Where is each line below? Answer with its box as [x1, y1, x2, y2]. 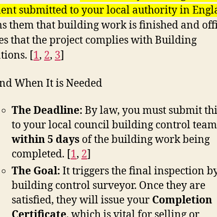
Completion [152, 193, 212, 207]
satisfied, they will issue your [12, 193, 152, 207]
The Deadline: [12, 104, 82, 117]
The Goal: [12, 164, 60, 178]
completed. [12, 147, 64, 161]
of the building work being [79, 133, 210, 146]
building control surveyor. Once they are [12, 179, 205, 192]
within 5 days [12, 133, 79, 146]
